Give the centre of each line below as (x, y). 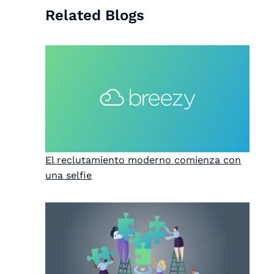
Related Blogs (95, 15)
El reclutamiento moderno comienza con (143, 160)
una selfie (69, 176)
